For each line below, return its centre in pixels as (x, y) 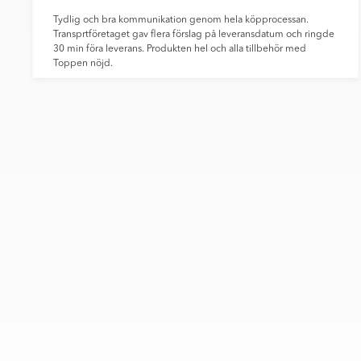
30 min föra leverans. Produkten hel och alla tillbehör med (180, 50)
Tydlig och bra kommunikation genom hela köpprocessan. (181, 21)
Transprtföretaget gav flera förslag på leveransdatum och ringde (194, 35)
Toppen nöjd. (83, 64)
